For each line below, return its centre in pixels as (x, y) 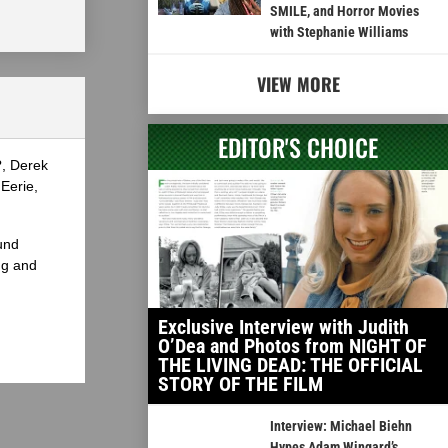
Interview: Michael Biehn (340, 426)
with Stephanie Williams (338, 32)
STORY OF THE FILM (240, 384)
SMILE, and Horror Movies (344, 11)
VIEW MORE (298, 84)
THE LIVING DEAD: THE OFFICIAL (290, 365)
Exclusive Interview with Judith (283, 327)
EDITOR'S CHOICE (298, 147)
